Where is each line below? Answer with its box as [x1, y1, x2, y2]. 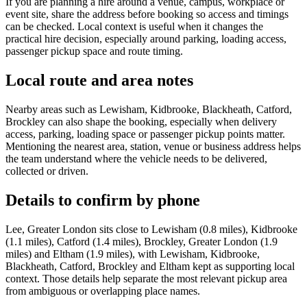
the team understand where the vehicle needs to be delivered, [5, 153, 267, 165]
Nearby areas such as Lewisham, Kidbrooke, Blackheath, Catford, [5, 103, 292, 116]
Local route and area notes [5, 71, 193, 90]
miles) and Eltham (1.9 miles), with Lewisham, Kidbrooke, [5, 247, 260, 260]
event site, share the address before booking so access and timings [5, 8, 288, 21]
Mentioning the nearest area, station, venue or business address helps [5, 140, 301, 153]
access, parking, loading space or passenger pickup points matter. [5, 128, 285, 140]
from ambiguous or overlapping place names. [5, 284, 200, 297]
